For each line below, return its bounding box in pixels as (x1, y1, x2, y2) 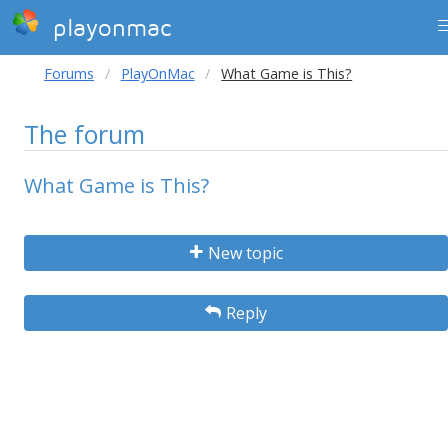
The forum (24, 117, 145, 151)
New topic (207, 242, 283, 264)
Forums (44, 64, 94, 83)
